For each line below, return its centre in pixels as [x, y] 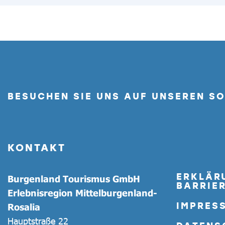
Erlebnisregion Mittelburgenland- [82, 193]
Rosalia [24, 207]
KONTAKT [37, 148]
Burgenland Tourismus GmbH [74, 179]
